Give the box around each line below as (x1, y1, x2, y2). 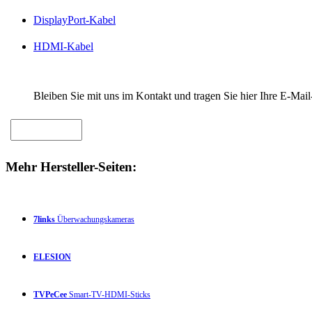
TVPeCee (33, 289, 67, 299)
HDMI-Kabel (33, 40, 93, 53)
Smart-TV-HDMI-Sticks (67, 289, 150, 299)
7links (33, 214, 55, 224)
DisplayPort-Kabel (33, 14, 116, 26)
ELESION (33, 251, 71, 262)
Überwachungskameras (55, 214, 134, 224)
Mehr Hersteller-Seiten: (6, 159, 136, 174)
